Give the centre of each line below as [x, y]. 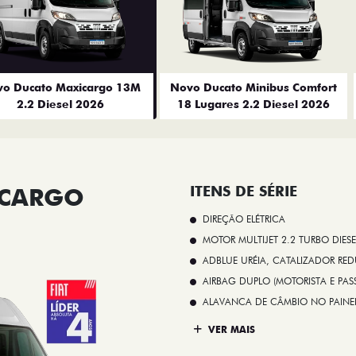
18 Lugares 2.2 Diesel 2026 [253, 104]
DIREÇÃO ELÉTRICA [244, 219]
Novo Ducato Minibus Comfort [253, 87]
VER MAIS [230, 330]
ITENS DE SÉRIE [244, 191]
